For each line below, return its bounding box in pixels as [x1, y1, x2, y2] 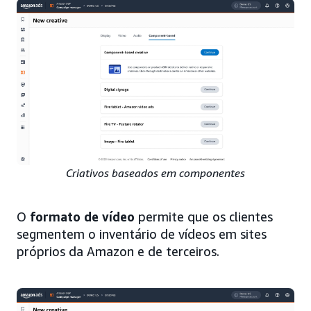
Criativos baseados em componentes [66, 165, 245, 180]
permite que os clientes [135, 208, 273, 224]
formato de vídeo [30, 208, 135, 224]
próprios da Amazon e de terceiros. [17, 243, 219, 259]
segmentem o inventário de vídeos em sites [17, 226, 267, 242]
